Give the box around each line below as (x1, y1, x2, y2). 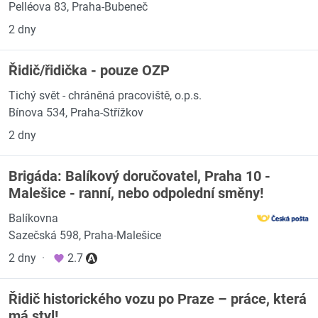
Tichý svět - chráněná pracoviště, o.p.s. (9, 89, 202, 102)
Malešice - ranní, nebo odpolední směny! (9, 185, 263, 202)
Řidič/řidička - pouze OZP (9, 62, 170, 79)
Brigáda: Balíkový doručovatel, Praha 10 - (9, 168, 270, 185)
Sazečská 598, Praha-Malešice (9, 229, 161, 242)
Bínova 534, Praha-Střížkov (9, 106, 143, 119)
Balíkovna (9, 212, 58, 225)
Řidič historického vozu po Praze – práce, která (9, 290, 307, 307)
